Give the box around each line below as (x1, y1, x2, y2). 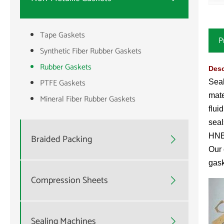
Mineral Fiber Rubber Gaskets (40, 92, 135, 106)
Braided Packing (31, 131, 92, 147)
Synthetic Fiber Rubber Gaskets (40, 44, 141, 58)
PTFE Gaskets (40, 76, 85, 90)
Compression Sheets (31, 172, 108, 188)
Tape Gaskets (40, 28, 85, 42)
